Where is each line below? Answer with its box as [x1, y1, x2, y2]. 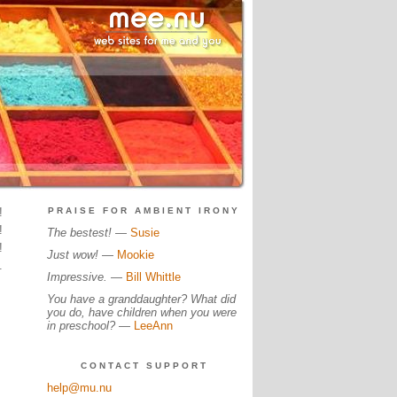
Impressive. [46, 270, 107, 284]
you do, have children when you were [46, 306, 237, 319]
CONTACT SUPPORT [80, 361, 208, 370]
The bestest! [46, 226, 112, 239]
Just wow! [46, 248, 98, 261]
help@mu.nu [46, 381, 112, 394]
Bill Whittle [125, 270, 181, 284]
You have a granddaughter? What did [46, 292, 236, 306]
